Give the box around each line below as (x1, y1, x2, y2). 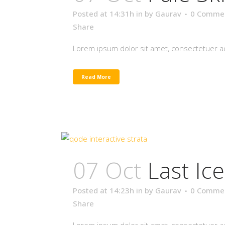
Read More (81, 73, 111, 80)
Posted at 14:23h (73, 185, 134, 195)
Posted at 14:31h (73, 9, 134, 19)
